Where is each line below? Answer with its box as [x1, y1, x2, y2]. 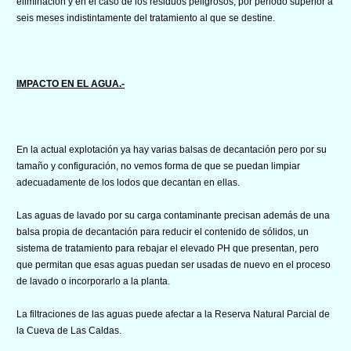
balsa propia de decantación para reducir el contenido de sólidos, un [16, 226, 309, 237]
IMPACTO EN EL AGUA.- [16, 78, 125, 89]
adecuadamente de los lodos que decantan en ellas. [16, 176, 240, 188]
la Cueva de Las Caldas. [16, 324, 121, 336]
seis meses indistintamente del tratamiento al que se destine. [16, 12, 275, 24]
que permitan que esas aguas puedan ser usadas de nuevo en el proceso [16, 259, 331, 270]
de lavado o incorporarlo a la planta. [16, 275, 170, 287]
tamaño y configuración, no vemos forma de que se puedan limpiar [16, 160, 300, 172]
